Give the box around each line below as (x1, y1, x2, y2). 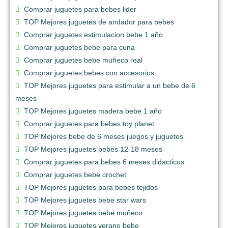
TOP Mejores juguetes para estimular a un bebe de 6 (24, 81, 195, 90)
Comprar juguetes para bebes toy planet (24, 119, 154, 128)
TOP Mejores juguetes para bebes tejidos (24, 183, 158, 191)
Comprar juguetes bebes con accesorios (24, 68, 154, 77)
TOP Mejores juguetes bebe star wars (24, 195, 146, 204)
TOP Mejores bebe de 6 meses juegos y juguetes (24, 132, 183, 140)
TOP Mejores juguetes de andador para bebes (24, 17, 174, 26)
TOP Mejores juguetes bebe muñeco (24, 208, 142, 217)
